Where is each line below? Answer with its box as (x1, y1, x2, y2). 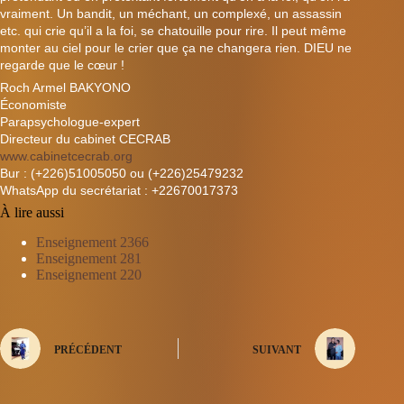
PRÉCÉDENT (54, 343, 122, 356)
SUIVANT (252, 343, 302, 356)
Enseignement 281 (36, 251, 142, 267)
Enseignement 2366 (36, 234, 149, 251)
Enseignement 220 (36, 267, 142, 283)
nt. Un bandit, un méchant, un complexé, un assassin (39, 6, 342, 22)
